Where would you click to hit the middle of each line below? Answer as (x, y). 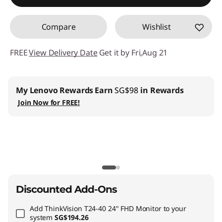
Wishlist (157, 27)
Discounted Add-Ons (66, 189)
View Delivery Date (63, 53)
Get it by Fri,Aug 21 (133, 53)
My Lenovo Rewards (55, 90)
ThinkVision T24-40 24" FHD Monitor (103, 208)
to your (174, 208)
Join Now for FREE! (49, 102)
